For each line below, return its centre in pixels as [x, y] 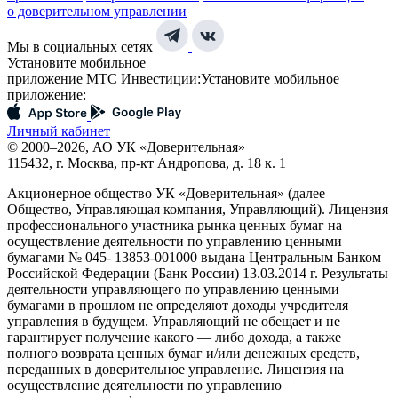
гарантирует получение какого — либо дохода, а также [174, 338]
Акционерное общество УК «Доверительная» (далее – [171, 194]
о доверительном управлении [97, 12]
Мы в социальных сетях [80, 47]
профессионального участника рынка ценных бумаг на [175, 226]
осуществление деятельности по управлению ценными [175, 242]
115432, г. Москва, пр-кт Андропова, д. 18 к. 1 [147, 163]
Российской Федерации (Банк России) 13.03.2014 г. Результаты [198, 274]
